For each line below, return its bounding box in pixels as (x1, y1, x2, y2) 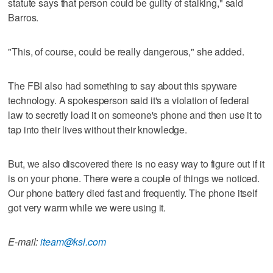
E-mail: (8, 235, 41, 249)
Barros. (8, 10, 39, 25)
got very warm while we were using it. (8, 200, 166, 215)
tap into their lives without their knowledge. (8, 122, 188, 137)
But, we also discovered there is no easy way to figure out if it (8, 157, 264, 171)
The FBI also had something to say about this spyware (8, 79, 238, 93)
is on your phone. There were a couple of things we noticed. (8, 171, 260, 186)
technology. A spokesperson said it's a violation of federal (8, 93, 250, 108)
